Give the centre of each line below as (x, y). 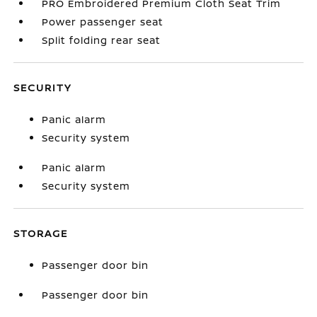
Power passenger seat (103, 22)
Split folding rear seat (102, 40)
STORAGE (41, 233)
